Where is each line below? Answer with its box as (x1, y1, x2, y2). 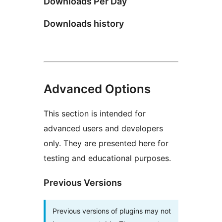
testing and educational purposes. (44, 153, 171, 164)
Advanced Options (44, 82, 151, 97)
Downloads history (44, 18, 124, 29)
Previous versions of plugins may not (53, 207, 171, 216)
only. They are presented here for (44, 138, 168, 149)
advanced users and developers (44, 123, 163, 134)
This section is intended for (44, 109, 146, 119)
